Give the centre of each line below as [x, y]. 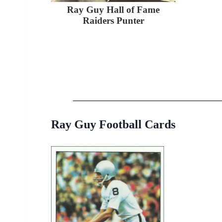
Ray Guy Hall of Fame [113, 9]
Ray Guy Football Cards [113, 124]
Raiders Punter [113, 20]
